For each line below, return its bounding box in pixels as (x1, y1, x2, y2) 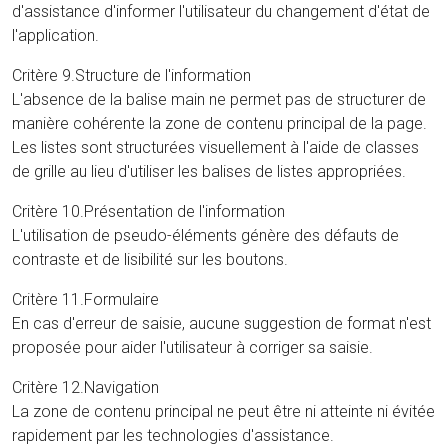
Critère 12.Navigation (12, 377, 159, 397)
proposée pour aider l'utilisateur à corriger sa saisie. (12, 337, 373, 357)
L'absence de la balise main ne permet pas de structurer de (12, 89, 426, 109)
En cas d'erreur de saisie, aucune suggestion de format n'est (12, 313, 431, 333)
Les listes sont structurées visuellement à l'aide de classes (12, 137, 419, 157)
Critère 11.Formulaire (12, 289, 159, 309)
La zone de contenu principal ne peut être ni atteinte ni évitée (12, 401, 435, 421)
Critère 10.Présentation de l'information (12, 201, 285, 221)
